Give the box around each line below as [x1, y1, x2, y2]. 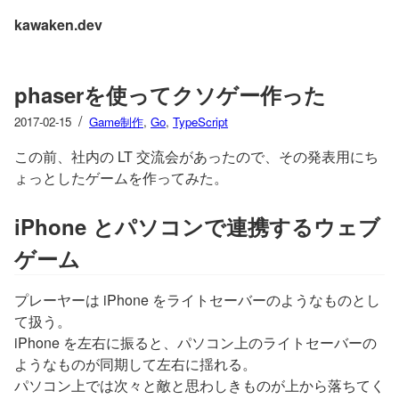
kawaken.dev [14, 14, 102, 35]
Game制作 [89, 113, 143, 130]
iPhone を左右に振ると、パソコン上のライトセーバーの [14, 332, 377, 353]
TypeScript [173, 113, 228, 130]
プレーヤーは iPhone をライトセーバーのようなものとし [14, 289, 380, 310]
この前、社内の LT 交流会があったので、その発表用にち [14, 146, 379, 167]
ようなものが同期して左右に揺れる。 [14, 354, 256, 374]
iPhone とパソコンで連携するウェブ [14, 211, 380, 241]
